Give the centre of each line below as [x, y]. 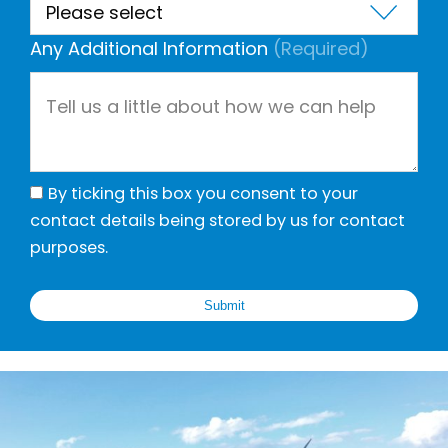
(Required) [321, 49]
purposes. [69, 248]
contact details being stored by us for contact [217, 221]
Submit [224, 306]
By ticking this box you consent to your [203, 194]
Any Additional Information [149, 49]
